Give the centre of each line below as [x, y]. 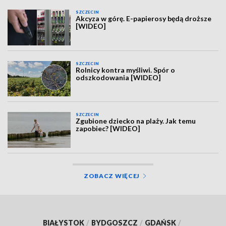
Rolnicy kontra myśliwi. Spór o [126, 70]
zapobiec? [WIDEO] [108, 129]
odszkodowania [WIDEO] [119, 77]
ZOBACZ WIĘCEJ [112, 176]
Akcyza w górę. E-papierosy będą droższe [144, 19]
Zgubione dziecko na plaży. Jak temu [136, 121]
